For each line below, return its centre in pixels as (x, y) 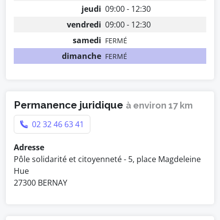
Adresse (29, 147)
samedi (87, 40)
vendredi (84, 25)
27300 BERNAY (41, 183)
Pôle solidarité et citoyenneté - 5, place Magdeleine (107, 159)
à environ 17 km (159, 105)
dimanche (82, 56)
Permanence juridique (70, 105)
